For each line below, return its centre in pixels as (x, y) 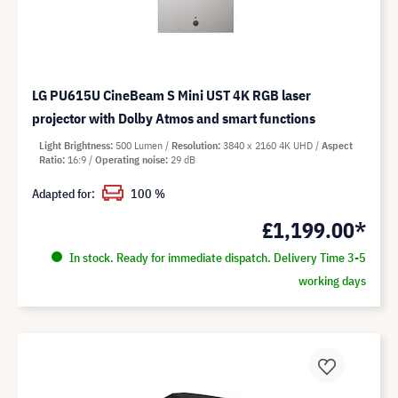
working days (332, 281)
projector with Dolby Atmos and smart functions (174, 119)
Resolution (195, 146)
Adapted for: (64, 194)
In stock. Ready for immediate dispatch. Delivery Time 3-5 (216, 258)
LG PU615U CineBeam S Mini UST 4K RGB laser (171, 96)
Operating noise (130, 160)
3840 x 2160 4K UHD (269, 146)
